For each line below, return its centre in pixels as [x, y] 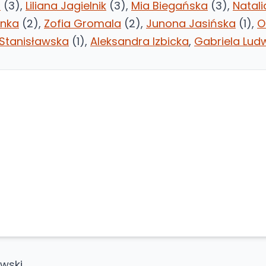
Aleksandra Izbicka [140, 41]
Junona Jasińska [191, 23]
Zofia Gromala [83, 23]
